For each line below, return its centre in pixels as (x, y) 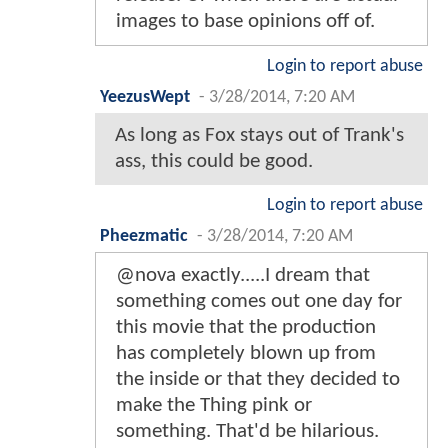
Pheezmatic (144, 236)
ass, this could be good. (214, 161)
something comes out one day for (259, 301)
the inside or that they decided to (258, 379)
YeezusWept (145, 97)
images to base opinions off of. (245, 21)
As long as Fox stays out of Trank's (259, 135)
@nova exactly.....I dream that (243, 275)
